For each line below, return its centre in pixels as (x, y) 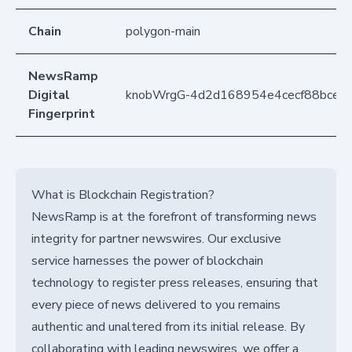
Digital (49, 95)
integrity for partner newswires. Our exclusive (156, 238)
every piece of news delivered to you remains (156, 304)
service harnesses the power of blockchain (147, 260)
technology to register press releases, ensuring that (175, 282)
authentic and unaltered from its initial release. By (168, 326)
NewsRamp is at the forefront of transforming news (174, 216)
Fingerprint (62, 114)
